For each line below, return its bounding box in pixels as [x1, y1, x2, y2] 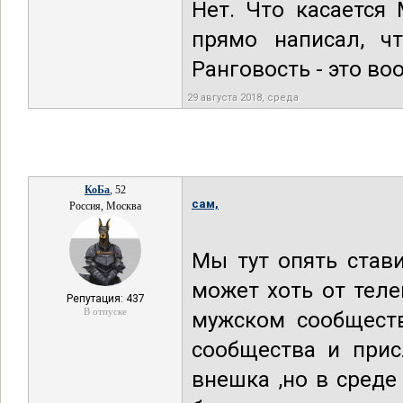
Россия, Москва [69, 200, 141, 212]
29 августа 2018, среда [187, 92, 299, 103]
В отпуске [84, 306, 127, 317]
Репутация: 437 [66, 292, 145, 305]
